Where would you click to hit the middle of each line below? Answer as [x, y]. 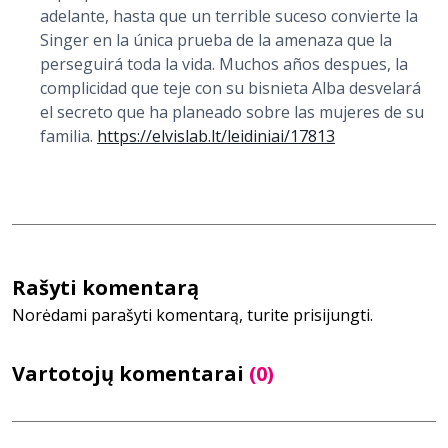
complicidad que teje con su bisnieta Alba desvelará [230, 87]
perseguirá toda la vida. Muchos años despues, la [224, 63]
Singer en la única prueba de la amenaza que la [216, 39]
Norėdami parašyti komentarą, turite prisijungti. [192, 314]
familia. [68, 135]
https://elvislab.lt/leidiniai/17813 [216, 135]
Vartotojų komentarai [130, 373]
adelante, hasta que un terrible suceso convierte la [229, 15]
